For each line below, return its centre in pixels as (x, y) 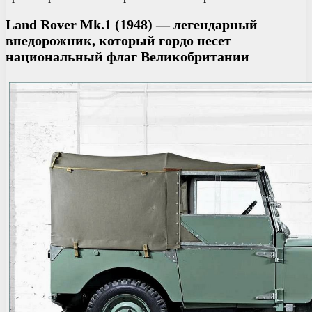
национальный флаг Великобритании (127, 57)
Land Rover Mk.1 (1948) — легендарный (132, 25)
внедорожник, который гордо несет (118, 41)
